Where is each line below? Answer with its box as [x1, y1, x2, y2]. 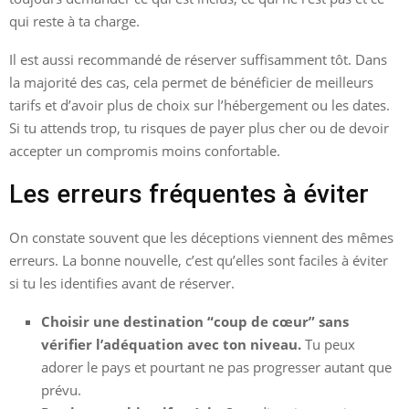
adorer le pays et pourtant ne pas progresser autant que [41, 357, 392, 376]
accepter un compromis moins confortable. [9, 141, 280, 160]
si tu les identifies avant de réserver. [9, 273, 235, 292]
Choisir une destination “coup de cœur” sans [41, 311, 349, 330]
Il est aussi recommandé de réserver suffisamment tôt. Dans [9, 49, 387, 68]
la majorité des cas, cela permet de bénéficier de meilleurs [9, 72, 373, 91]
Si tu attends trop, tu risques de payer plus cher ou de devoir [9, 118, 389, 137]
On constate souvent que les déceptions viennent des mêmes [9, 227, 393, 246]
